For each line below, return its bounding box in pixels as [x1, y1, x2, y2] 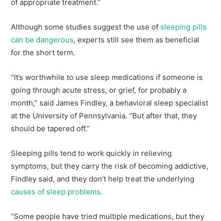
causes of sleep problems [11, 187, 101, 197]
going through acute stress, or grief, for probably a [11, 85, 187, 95]
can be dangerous [11, 35, 74, 45]
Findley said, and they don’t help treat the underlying [11, 174, 195, 184]
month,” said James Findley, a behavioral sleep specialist [11, 98, 209, 108]
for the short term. [11, 48, 75, 58]
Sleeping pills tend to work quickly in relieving [11, 148, 172, 158]
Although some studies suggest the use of [11, 22, 161, 32]
